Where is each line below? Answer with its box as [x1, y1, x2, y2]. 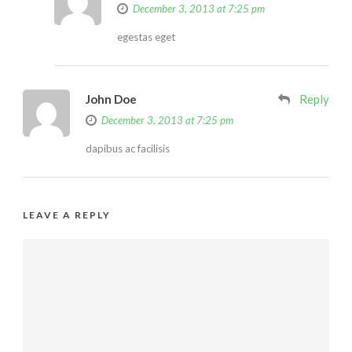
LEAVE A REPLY [23, 208, 111, 221]
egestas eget [117, 30, 175, 43]
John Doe [86, 91, 137, 106]
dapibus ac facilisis [86, 141, 170, 155]
